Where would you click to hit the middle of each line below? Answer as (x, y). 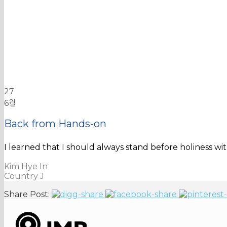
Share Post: (27, 195)
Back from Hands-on (55, 124)
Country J (24, 176)
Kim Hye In (26, 167)
